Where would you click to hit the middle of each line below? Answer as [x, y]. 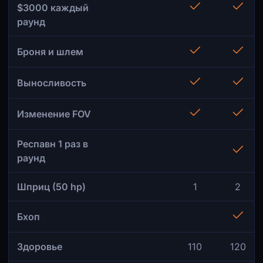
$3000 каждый [53, 8]
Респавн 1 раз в [53, 144]
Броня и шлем [50, 52]
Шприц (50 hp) [51, 187]
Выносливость [52, 83]
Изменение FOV [54, 114]
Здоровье [40, 247]
